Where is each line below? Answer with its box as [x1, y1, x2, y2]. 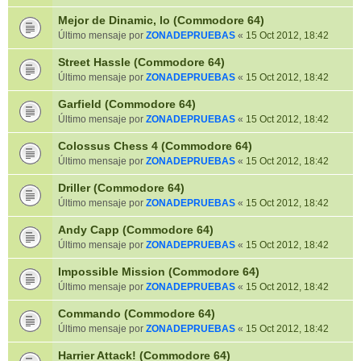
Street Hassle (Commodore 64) [58, 56, 225, 68]
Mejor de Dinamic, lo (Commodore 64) [58, 14, 264, 27]
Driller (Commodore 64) [58, 181, 185, 194]
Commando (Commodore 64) [58, 307, 215, 320]
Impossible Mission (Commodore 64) [58, 265, 259, 278]
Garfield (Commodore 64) [58, 98, 196, 110]
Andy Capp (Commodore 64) [58, 223, 214, 236]
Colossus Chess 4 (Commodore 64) [58, 139, 252, 152]
